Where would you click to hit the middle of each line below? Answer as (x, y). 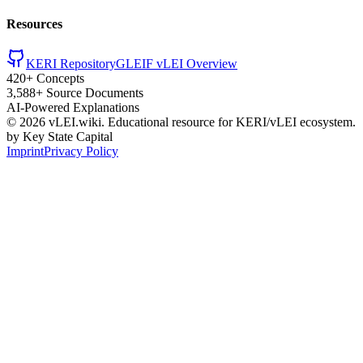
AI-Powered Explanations (73, 108)
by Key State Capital (60, 137)
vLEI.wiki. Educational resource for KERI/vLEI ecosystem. (201, 122)
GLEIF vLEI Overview (177, 64)
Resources (34, 23)
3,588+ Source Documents (75, 93)
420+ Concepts (45, 79)
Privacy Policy (81, 152)
